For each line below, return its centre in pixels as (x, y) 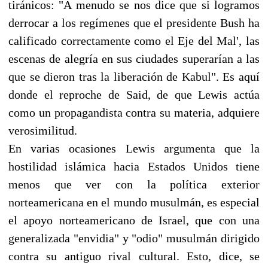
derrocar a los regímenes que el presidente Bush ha (134, 22)
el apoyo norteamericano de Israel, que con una (134, 220)
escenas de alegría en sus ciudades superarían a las (134, 58)
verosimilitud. (43, 130)
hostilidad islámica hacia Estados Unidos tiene (134, 166)
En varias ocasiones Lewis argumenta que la (134, 148)
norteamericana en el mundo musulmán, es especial (134, 202)
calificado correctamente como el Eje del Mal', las (134, 40)
